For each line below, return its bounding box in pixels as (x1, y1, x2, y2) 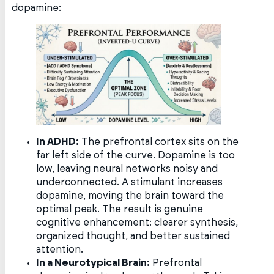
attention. (36, 245, 84, 255)
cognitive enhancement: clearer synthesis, (36, 218, 239, 228)
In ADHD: (36, 137, 80, 147)
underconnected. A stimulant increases (36, 177, 223, 188)
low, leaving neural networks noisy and (36, 164, 218, 174)
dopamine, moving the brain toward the (36, 191, 224, 201)
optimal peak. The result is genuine (36, 204, 204, 215)
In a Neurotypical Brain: (36, 258, 150, 268)
